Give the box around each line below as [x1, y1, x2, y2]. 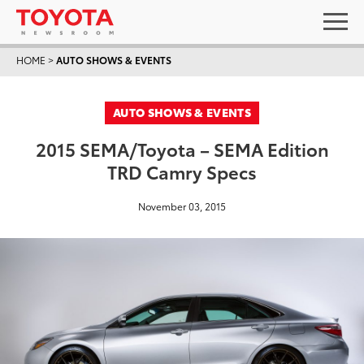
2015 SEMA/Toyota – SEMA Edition [35, 136, 329, 161]
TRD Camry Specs [107, 158, 257, 184]
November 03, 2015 [138, 199, 226, 213]
